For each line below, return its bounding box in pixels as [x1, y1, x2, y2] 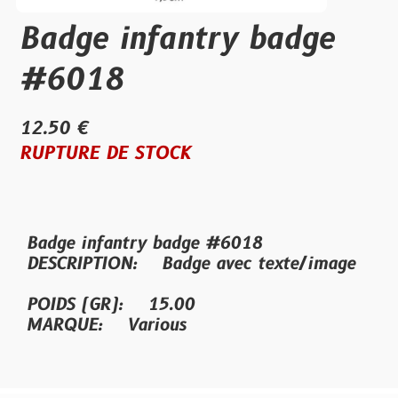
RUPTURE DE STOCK [20, 141, 190, 166]
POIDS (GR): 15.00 [27, 293, 195, 316]
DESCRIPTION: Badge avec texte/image [27, 252, 355, 275]
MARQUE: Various [27, 314, 187, 337]
